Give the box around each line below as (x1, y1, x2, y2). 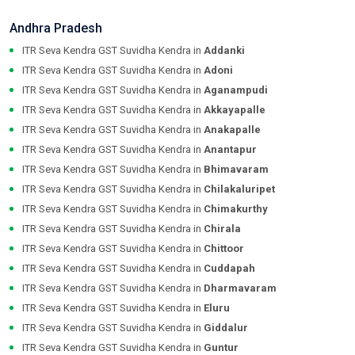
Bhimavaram (204, 163, 269, 176)
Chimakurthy (204, 203, 268, 216)
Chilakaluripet (204, 183, 275, 196)
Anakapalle (204, 124, 261, 136)
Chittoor (204, 242, 244, 255)
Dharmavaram (204, 282, 277, 295)
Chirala (204, 223, 241, 235)
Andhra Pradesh (10, 21, 102, 36)
